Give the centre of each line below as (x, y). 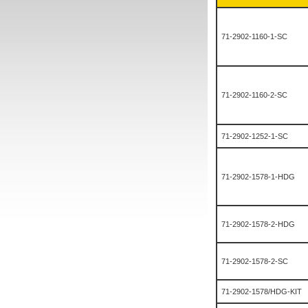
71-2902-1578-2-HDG (258, 224)
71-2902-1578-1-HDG (258, 177)
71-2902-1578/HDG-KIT (262, 291)
